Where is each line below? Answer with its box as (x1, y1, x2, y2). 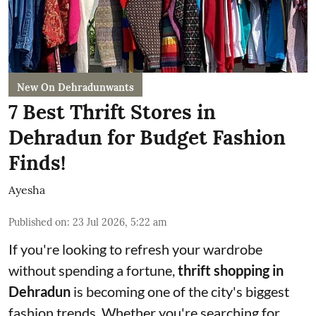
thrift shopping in (178, 262, 284, 279)
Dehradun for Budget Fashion (8, 125, 286, 151)
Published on (8, 216, 67, 229)
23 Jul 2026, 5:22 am (73, 216, 167, 229)
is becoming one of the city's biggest (71, 283, 289, 300)
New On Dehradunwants (17, 81, 134, 95)
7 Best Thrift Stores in (8, 99, 216, 126)
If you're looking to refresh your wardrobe (8, 241, 262, 258)
